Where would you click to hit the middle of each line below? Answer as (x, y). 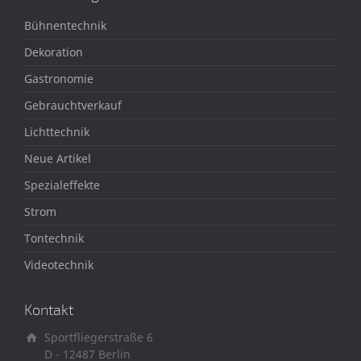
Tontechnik (54, 239)
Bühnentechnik (65, 26)
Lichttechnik (57, 132)
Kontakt (49, 310)
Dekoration (54, 52)
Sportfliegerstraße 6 (99, 338)
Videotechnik (59, 265)
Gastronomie (59, 79)
